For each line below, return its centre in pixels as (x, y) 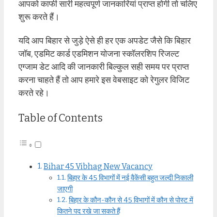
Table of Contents (61, 118)
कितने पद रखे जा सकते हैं (89, 211)
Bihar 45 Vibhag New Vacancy (98, 167)
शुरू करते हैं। (39, 17)
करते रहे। (34, 93)
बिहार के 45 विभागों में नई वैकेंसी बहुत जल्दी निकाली (130, 178)
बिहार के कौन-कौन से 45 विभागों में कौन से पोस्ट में (131, 200)
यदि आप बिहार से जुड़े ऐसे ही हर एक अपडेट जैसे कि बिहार (105, 40)
